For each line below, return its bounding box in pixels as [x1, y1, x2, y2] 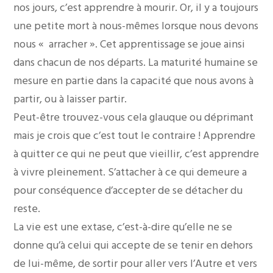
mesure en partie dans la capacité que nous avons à [13, 71, 254, 90]
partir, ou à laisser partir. [13, 90, 127, 108]
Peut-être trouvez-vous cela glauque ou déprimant [13, 108, 254, 126]
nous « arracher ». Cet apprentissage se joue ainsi [13, 35, 246, 53]
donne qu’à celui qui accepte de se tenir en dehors [13, 236, 253, 254]
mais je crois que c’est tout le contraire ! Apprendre [13, 126, 256, 144]
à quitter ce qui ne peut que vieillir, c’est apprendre [13, 144, 260, 163]
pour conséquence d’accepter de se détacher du [13, 181, 243, 199]
